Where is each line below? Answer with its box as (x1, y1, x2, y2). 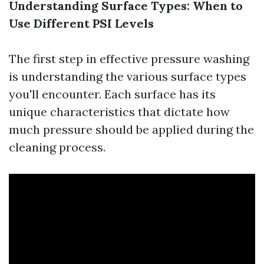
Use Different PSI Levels (9, 16, 154, 31)
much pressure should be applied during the (9, 122, 254, 137)
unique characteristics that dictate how (9, 104, 230, 119)
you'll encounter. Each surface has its (9, 87, 216, 101)
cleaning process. (9, 140, 105, 154)
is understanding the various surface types (9, 69, 246, 84)
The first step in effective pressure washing (9, 51, 249, 66)
